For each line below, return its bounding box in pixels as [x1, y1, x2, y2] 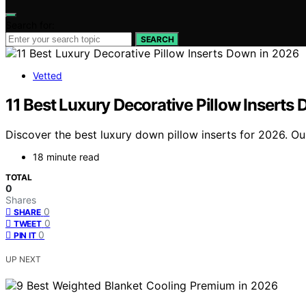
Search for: [5, 18, 55, 31]
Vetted [33, 69, 62, 81]
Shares [5, 194, 36, 206]
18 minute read [33, 151, 100, 163]
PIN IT [14, 230, 36, 241]
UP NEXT [5, 254, 41, 265]
